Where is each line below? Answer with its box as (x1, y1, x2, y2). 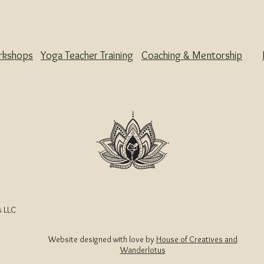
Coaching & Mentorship (141, 48, 242, 62)
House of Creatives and (156, 233, 237, 245)
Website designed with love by (48, 233, 156, 245)
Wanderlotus (120, 244, 166, 255)
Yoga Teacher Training (41, 48, 133, 62)
